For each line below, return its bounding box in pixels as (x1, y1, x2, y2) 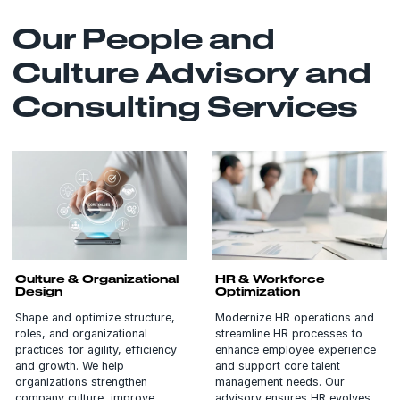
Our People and (12, 21, 275, 54)
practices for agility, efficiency (14, 343, 177, 357)
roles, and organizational (14, 327, 147, 341)
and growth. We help (14, 359, 124, 373)
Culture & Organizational (14, 272, 179, 286)
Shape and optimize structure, (14, 311, 175, 325)
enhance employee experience (214, 343, 376, 357)
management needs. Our (214, 375, 345, 389)
